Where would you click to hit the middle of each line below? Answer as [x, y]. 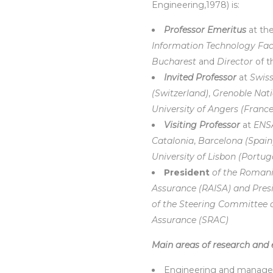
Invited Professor [200, 77]
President [188, 172]
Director [235, 62]
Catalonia [173, 141]
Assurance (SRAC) [190, 220]
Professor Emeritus [205, 30]
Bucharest [174, 62]
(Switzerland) [180, 93]
